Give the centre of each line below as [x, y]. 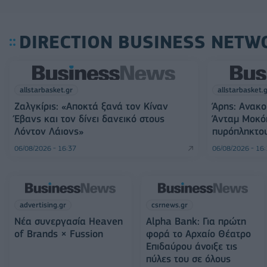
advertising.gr [43, 205]
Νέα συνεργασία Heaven [69, 221]
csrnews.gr [170, 205]
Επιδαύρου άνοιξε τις [192, 246]
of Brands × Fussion [59, 234]
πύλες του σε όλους [189, 259]
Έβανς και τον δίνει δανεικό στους [89, 119]
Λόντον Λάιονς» [49, 131]
